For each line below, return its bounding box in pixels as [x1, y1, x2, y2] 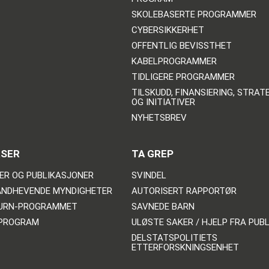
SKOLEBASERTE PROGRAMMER [131, 9, 256, 20]
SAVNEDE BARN [131, 201, 195, 213]
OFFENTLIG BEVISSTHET [131, 40, 232, 52]
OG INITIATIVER [131, 97, 195, 108]
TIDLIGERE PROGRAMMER [131, 71, 235, 83]
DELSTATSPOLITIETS [131, 232, 217, 244]
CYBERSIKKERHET [131, 25, 204, 36]
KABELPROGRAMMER [131, 56, 217, 67]
